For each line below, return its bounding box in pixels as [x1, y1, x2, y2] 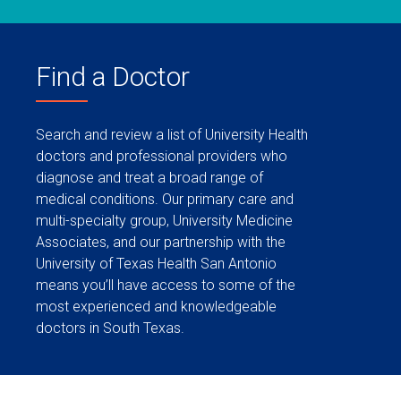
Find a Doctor [36, 61, 190, 92]
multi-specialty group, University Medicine [36, 212, 293, 229]
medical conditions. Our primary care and [36, 191, 294, 208]
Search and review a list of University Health [36, 126, 308, 143]
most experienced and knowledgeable [36, 298, 277, 315]
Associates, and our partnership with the [36, 234, 286, 251]
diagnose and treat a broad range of [36, 169, 263, 186]
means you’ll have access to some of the [36, 277, 295, 294]
